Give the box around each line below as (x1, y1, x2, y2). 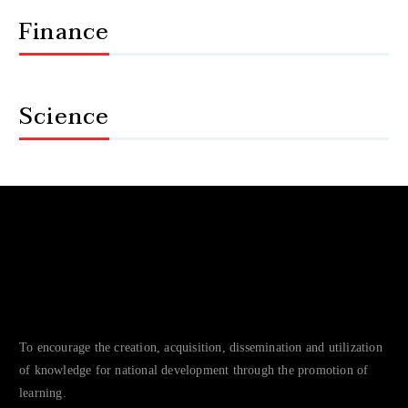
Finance (19, 13, 110, 51)
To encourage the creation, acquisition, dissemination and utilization (19, 340, 382, 354)
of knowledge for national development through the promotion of (19, 362, 369, 377)
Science (19, 97, 110, 136)
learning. (19, 385, 66, 400)
